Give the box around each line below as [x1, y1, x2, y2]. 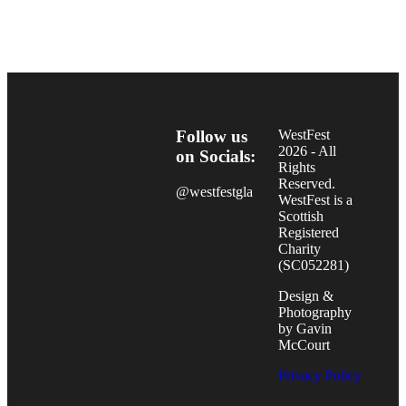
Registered [278, 225, 340, 241]
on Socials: [176, 147, 256, 167]
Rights [278, 159, 316, 176]
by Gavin [278, 321, 333, 337]
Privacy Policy [278, 368, 362, 384]
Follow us [176, 127, 248, 147]
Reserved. [278, 176, 336, 192]
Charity [278, 241, 322, 257]
